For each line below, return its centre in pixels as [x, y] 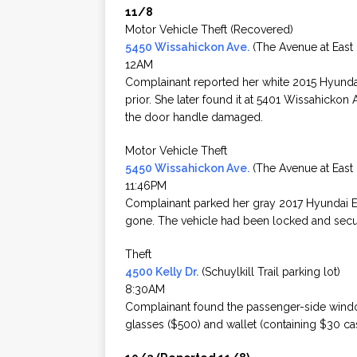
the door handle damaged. [194, 118]
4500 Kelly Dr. [162, 272]
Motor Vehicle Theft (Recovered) [209, 30]
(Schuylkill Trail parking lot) [269, 272]
